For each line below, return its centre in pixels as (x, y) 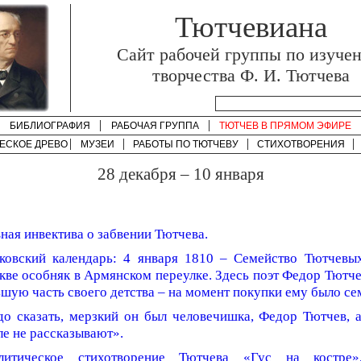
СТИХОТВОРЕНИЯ (301, 144)
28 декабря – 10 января (180, 174)
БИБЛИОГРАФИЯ (50, 126)
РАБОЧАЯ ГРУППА (155, 126)
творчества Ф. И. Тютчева (251, 75)
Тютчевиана (251, 27)
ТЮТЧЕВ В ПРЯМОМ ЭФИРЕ (285, 126)
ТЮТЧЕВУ (216, 144)
